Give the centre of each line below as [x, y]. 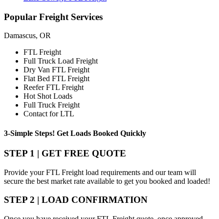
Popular [22, 17]
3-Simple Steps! [30, 133]
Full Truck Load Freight [61, 61]
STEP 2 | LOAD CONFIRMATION [76, 200]
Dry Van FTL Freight [56, 70]
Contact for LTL [49, 114]
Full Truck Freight [52, 105]
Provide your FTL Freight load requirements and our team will [100, 172]
